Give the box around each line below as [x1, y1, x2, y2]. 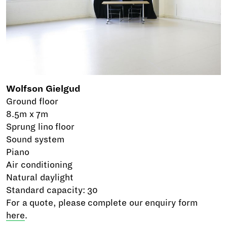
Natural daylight [6, 172, 73, 182]
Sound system [6, 134, 64, 144]
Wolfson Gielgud [6, 84, 80, 94]
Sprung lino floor [6, 122, 75, 132]
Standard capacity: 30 [6, 185, 98, 195]
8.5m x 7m [6, 109, 49, 119]
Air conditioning [6, 160, 72, 170]
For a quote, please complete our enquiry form [6, 198, 198, 208]
